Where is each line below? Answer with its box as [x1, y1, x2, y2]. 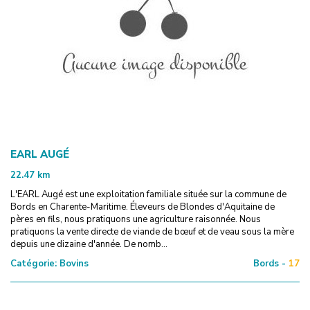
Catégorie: [10, 257, 57, 270]
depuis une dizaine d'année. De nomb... [10, 237, 167, 250]
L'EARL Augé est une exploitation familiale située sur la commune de [10, 188, 286, 201]
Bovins [57, 257, 89, 270]
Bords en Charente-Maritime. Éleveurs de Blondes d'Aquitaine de [10, 200, 275, 213]
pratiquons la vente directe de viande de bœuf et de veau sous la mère [10, 225, 294, 238]
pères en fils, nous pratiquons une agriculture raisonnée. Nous [10, 212, 261, 226]
